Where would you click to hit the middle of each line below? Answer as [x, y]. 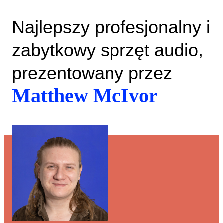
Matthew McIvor [85, 95]
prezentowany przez [92, 73]
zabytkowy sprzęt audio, [108, 50]
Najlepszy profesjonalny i [111, 27]
